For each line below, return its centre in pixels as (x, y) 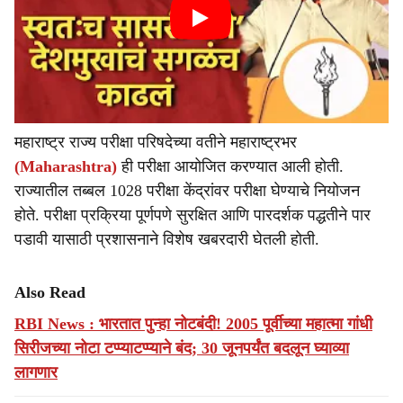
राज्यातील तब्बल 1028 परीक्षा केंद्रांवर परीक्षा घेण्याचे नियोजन (187, 191)
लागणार (36, 372)
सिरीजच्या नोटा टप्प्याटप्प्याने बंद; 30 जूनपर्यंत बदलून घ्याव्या (182, 348)
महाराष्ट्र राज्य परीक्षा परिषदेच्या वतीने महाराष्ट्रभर (156, 142)
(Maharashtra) (66, 166)
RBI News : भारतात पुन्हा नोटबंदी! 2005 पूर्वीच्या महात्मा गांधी (193, 324)
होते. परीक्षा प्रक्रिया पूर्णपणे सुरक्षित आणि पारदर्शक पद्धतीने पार (193, 215)
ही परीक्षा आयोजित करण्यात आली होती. (233, 166)
